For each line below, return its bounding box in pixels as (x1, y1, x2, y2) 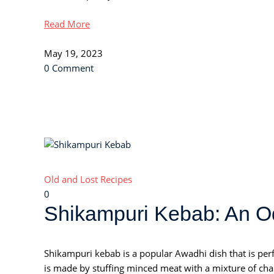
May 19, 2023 (44, 46, 103, 59)
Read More (44, 17, 90, 30)
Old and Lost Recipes (44, 173, 132, 186)
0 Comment (44, 61, 94, 74)
